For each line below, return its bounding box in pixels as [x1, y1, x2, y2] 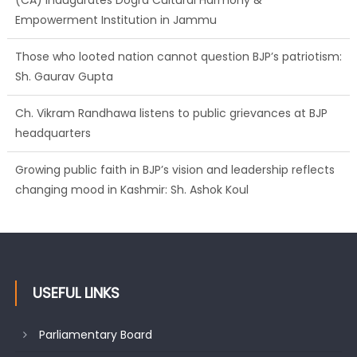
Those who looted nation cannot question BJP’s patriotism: [14, 48, 342, 65]
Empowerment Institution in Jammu [14, 11, 223, 28]
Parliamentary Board [38, 326, 152, 343]
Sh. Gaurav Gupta [14, 68, 113, 84]
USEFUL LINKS [32, 282, 120, 303]
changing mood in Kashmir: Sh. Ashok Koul [14, 181, 249, 198]
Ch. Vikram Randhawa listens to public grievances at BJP [14, 104, 328, 121]
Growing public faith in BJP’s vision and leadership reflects [14, 161, 335, 178]
